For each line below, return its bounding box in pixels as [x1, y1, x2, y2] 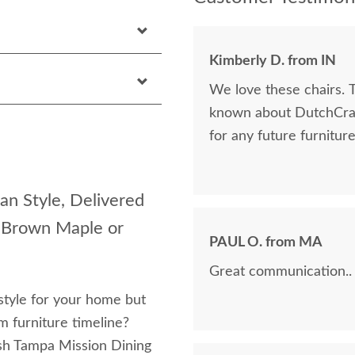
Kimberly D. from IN [209, 54, 336, 68]
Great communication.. [209, 265, 352, 279]
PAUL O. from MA [209, 235, 323, 250]
